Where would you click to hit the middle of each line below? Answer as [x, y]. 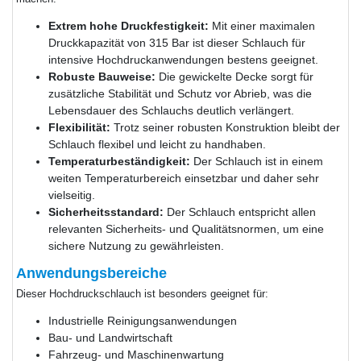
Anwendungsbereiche [91, 273]
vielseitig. [71, 195]
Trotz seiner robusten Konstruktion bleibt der [225, 127]
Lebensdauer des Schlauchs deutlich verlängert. [171, 110]
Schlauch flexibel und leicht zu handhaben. [157, 144]
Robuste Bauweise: [102, 76]
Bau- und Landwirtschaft [110, 337]
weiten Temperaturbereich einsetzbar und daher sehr [183, 178]
